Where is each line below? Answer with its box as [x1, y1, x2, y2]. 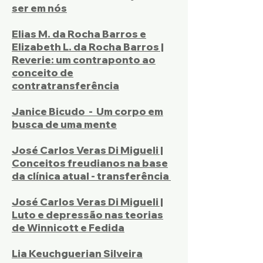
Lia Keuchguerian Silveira [12, 247, 143, 259]
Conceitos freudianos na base [12, 157, 168, 169]
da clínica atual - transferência [12, 170, 171, 182]
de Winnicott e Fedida [12, 221, 124, 234]
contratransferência [12, 79, 119, 92]
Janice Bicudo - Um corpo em [12, 105, 163, 117]
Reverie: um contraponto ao [12, 53, 156, 66]
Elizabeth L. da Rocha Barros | [12, 41, 164, 53]
